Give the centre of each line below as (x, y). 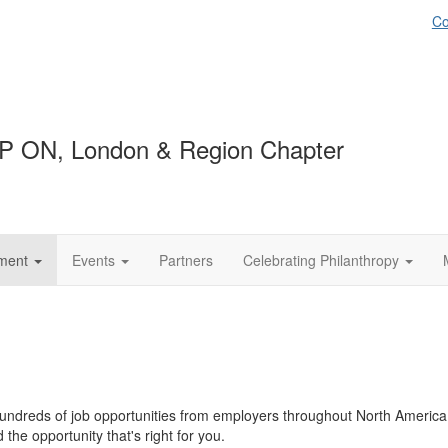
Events (93, 260)
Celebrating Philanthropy (321, 260)
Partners (186, 260)
